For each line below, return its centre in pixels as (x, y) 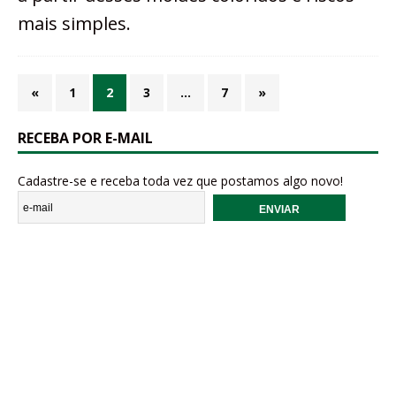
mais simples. (74, 24)
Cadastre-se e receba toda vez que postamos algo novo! (180, 181)
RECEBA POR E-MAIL (85, 138)
